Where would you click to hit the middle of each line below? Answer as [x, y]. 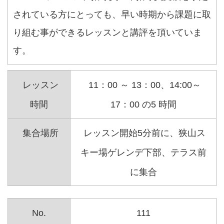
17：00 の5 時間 [143, 105]
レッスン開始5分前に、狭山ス [143, 133]
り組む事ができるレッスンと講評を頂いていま [107, 33]
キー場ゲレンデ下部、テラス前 [143, 153]
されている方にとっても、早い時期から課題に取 [112, 15]
